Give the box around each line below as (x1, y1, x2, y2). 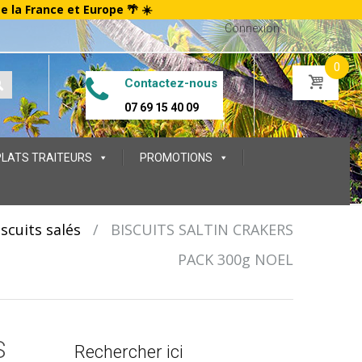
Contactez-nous (124, 76, 217, 90)
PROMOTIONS (140, 151, 213, 164)
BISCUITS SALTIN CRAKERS (110, 220, 293, 239)
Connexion (225, 22, 280, 35)
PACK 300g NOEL (177, 250, 293, 269)
